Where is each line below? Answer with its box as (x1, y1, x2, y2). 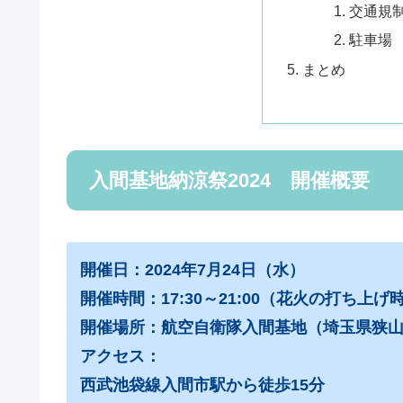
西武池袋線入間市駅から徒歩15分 (80, 376, 325, 395)
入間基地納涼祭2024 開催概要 (89, 168, 370, 192)
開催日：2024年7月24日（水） (80, 261, 305, 280)
